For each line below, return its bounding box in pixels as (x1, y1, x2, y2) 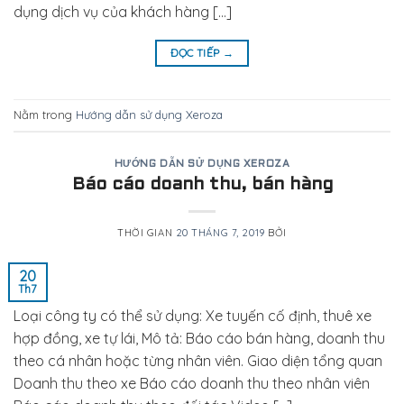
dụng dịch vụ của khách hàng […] (14, 2, 232, 21)
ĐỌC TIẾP (170, 45, 223, 60)
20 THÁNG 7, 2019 (175, 226, 265, 240)
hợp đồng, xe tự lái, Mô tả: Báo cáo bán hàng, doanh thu (14, 329, 385, 348)
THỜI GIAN (117, 226, 176, 240)
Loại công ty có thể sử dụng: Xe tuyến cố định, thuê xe (14, 307, 372, 326)
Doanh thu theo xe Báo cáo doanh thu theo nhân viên (14, 374, 370, 393)
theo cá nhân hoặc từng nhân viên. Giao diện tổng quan (14, 352, 382, 371)
